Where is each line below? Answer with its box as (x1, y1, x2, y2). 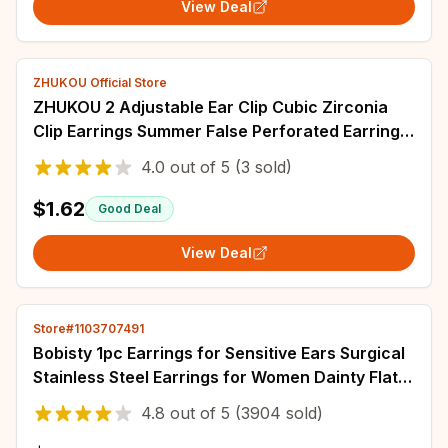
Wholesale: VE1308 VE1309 (33, 145, 248, 165)
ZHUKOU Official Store (33, 75, 167, 90)
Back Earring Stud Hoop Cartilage (33, 391, 297, 411)
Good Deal (98, 201, 161, 216)
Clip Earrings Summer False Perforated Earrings (33, 121, 409, 141)
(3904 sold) (230, 403, 323, 423)
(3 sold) (230, 157, 292, 177)
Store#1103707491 (33, 321, 144, 336)
